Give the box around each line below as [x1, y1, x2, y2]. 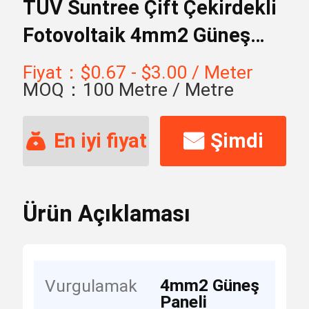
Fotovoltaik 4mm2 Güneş [22, 23, 250, 47]
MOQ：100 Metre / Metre [22, 79, 234, 101]
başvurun [181, 179, 266, 203]
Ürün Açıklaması [22, 200, 190, 227]
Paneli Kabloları [22, 50, 166, 74]
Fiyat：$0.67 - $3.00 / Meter [22, 61, 253, 83]
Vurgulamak [45, 275, 138, 296]
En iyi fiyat [53, 128, 147, 152]
